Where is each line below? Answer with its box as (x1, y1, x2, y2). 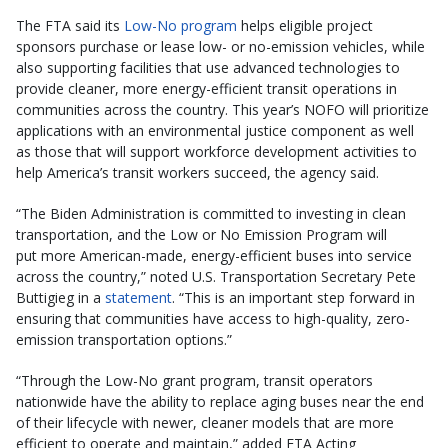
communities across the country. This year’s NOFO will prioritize (16, 100, 429, 120)
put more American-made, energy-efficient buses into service (16, 246, 412, 266)
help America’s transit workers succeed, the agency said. (16, 163, 379, 183)
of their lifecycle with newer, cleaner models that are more (16, 413, 394, 433)
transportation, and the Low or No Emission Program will (16, 225, 387, 245)
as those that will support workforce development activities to (16, 142, 417, 162)
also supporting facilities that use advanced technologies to (16, 58, 400, 78)
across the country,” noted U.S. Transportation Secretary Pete (16, 267, 416, 287)
